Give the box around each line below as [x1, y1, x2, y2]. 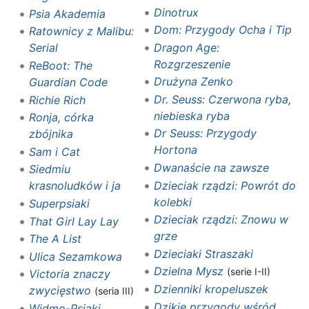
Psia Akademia [28, 6, 106, 21]
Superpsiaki [28, 197, 90, 211]
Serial [28, 41, 58, 55]
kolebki [153, 195, 192, 209]
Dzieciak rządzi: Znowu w [153, 212, 288, 227]
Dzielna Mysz [153, 264, 223, 279]
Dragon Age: [153, 40, 219, 54]
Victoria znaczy [28, 267, 110, 281]
